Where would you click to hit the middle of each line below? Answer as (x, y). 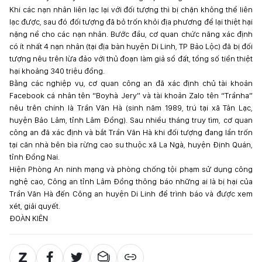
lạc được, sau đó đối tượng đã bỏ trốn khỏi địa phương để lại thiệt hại (131, 22)
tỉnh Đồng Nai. (35, 157)
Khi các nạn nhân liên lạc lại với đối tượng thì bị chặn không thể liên (131, 10)
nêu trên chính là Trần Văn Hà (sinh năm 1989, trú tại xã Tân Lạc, (131, 108)
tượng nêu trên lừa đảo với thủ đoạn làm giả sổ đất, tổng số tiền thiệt (131, 59)
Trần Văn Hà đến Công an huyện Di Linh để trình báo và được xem (131, 194)
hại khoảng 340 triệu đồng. (57, 71)
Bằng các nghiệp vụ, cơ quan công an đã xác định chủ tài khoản (131, 83)
